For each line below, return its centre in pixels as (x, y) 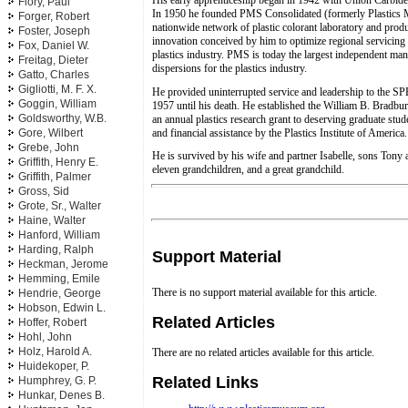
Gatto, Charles (54, 75)
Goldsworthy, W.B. (62, 118)
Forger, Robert (54, 16)
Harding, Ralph (56, 250)
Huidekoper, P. (54, 366)
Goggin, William (57, 104)
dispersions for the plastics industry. (229, 68)
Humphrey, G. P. (57, 381)
